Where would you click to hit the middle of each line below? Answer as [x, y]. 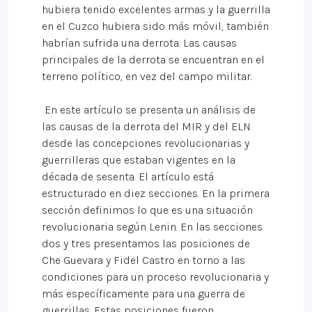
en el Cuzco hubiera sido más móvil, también [155, 26]
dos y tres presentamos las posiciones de [146, 243]
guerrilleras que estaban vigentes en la [139, 160]
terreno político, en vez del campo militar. [148, 76]
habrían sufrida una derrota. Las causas [139, 43]
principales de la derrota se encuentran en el [153, 60]
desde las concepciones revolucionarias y [146, 143]
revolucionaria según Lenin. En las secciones [152, 227]
